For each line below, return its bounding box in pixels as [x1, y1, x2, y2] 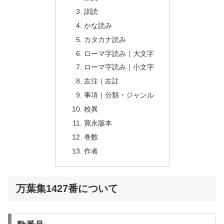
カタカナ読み [84, 35, 126, 43]
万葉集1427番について [16, 182, 118, 194]
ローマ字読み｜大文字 [84, 49, 154, 57]
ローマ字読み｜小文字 [84, 63, 154, 71]
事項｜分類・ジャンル [84, 91, 154, 99]
